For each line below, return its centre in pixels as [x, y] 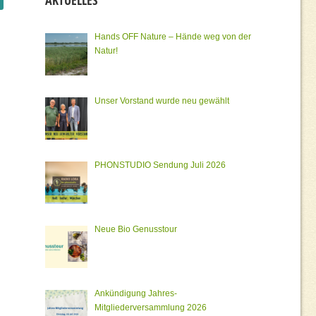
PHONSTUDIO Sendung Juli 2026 [160, 165]
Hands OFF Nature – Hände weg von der [173, 37]
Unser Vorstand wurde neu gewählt [162, 101]
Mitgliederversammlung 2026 [151, 308]
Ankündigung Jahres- [136, 294]
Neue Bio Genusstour [136, 230]
